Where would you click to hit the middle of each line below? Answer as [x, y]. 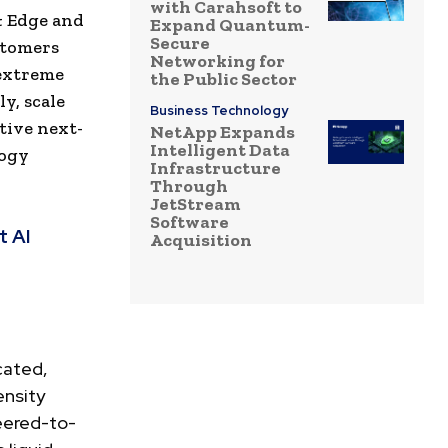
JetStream [195, 204]
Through [189, 186]
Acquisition [201, 240]
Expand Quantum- [230, 25]
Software [189, 222]
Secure [180, 43]
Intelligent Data [220, 150]
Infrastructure [215, 168]
